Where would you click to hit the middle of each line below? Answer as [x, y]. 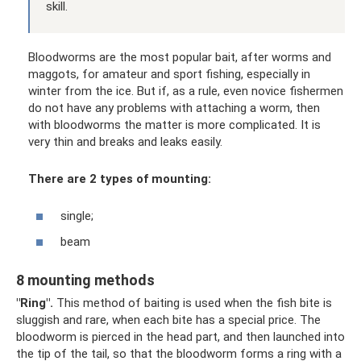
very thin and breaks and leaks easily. [125, 142]
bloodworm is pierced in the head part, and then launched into [180, 336]
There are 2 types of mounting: [120, 179]
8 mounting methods [85, 280]
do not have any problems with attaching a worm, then [174, 108]
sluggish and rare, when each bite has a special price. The [168, 320]
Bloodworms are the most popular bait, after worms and [180, 58]
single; [77, 216]
